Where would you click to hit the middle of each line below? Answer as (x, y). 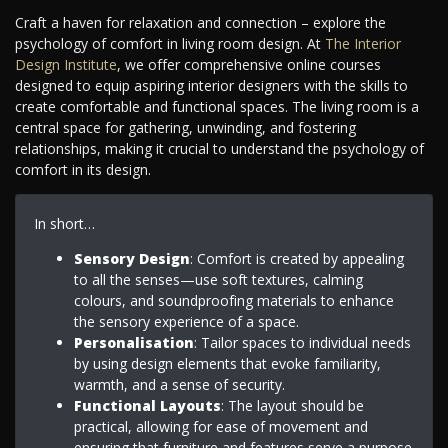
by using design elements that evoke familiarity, (227, 363)
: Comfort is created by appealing (296, 258)
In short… (64, 223)
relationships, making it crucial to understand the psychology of (219, 149)
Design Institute (66, 65)
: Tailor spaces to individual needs (302, 342)
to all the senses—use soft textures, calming (218, 279)
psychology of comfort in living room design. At (170, 44)
